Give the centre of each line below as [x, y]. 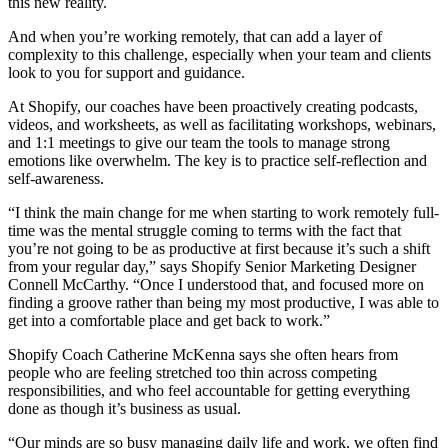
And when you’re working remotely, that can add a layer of [195, 37]
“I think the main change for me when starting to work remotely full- [223, 213]
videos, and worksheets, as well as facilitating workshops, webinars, [222, 125]
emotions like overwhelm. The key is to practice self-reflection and [217, 161]
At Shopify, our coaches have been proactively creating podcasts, [213, 107]
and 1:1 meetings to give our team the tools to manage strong [199, 143]
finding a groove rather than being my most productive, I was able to [223, 303]
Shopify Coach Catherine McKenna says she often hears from [203, 355]
